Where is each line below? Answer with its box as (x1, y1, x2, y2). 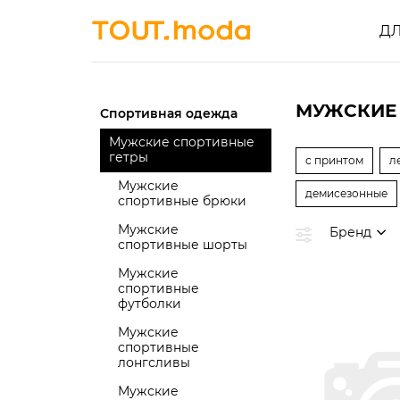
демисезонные (305, 187, 387, 200)
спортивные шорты (118, 237, 247, 253)
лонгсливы (118, 354, 190, 371)
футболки (118, 296, 181, 312)
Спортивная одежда (100, 105, 237, 121)
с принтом (305, 154, 363, 167)
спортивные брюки (118, 193, 246, 209)
